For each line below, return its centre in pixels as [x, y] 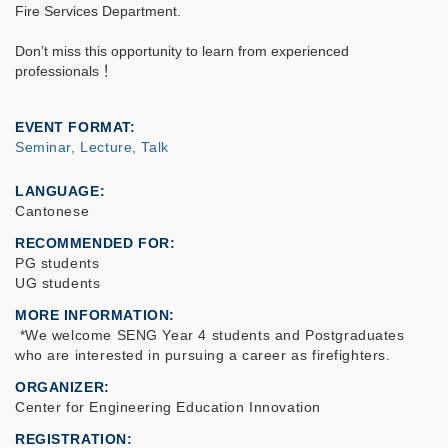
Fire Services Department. [98, 11]
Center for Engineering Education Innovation [168, 407]
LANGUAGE [57, 191]
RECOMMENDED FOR [92, 243]
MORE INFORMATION [92, 315]
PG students [57, 263]
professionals [57, 71]
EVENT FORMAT [72, 127]
